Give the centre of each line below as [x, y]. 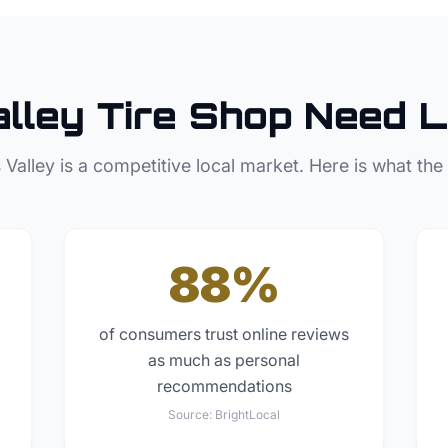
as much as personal [224, 360]
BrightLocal [247, 415]
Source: [191, 415]
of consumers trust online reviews [224, 334]
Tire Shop [194, 116]
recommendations [224, 386]
